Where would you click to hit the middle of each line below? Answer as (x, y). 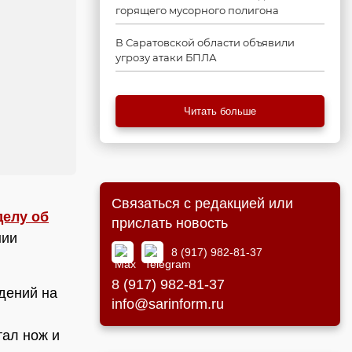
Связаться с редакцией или (202, 203)
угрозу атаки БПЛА (166, 57)
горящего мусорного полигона (197, 10)
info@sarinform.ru (168, 304)
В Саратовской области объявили (205, 42)
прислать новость (170, 223)
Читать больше (220, 111)
